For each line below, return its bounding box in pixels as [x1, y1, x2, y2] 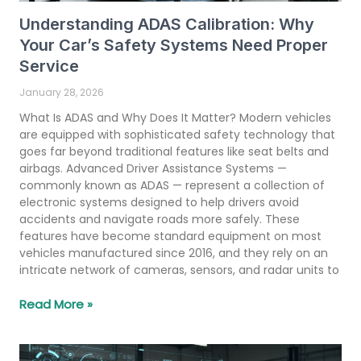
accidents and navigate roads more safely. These [19, 210, 300, 227]
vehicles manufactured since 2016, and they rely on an [19, 244, 328, 261]
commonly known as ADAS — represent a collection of [19, 176, 325, 193]
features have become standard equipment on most [19, 227, 322, 244]
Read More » [19, 295, 93, 313]
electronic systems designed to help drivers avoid [19, 193, 299, 210]
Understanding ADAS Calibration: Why [19, 14, 314, 34]
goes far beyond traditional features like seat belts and [19, 143, 329, 160]
